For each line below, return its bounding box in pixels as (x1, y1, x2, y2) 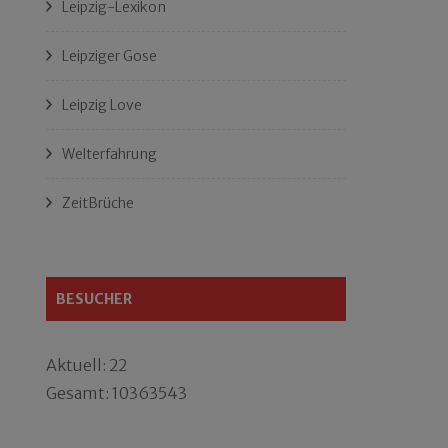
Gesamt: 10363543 (46, 383, 187, 403)
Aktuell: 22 (46, 355, 127, 375)
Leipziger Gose (62, 47, 157, 65)
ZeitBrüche (62, 194, 134, 212)
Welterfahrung (62, 145, 157, 163)
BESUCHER (56, 290, 132, 308)
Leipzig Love (62, 96, 142, 114)
